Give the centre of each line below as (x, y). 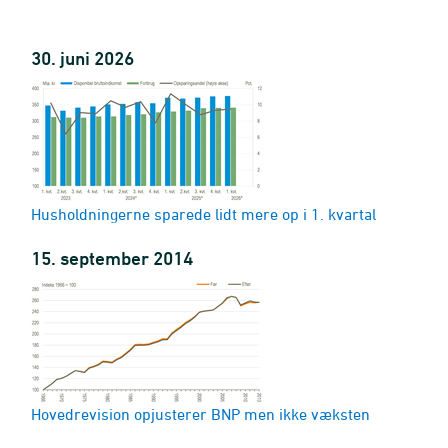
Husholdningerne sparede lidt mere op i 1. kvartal (203, 214)
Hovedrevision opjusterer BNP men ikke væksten (200, 414)
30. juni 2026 (82, 58)
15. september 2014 (112, 258)
